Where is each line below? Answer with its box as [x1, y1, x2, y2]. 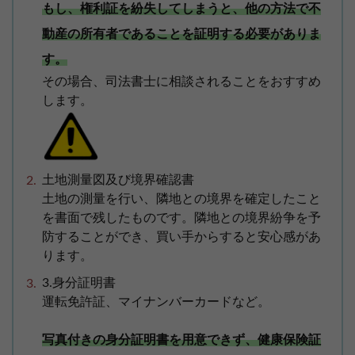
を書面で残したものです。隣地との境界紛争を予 [42, 212, 321, 225]
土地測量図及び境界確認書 [42, 174, 194, 187]
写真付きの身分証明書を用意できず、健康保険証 [42, 334, 321, 347]
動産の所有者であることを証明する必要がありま [42, 28, 321, 41]
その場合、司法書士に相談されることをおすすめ [42, 75, 321, 89]
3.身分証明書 [42, 277, 116, 290]
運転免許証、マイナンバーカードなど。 [42, 296, 270, 309]
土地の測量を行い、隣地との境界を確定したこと [42, 193, 321, 206]
